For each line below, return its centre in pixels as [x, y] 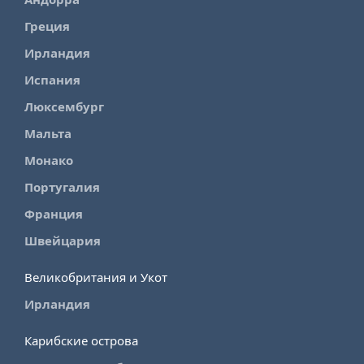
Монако [49, 160]
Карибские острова [81, 341]
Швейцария [63, 241]
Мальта [48, 134]
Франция [54, 214]
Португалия [62, 187]
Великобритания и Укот [96, 277]
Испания [52, 80]
